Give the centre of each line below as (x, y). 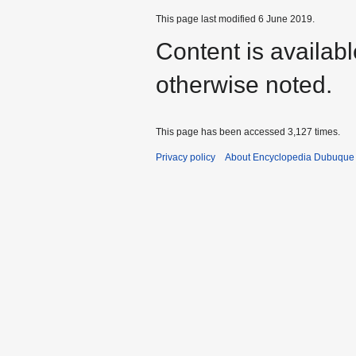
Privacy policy (186, 158)
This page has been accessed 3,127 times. (248, 132)
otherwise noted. (244, 85)
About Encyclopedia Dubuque (290, 158)
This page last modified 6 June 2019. (235, 19)
